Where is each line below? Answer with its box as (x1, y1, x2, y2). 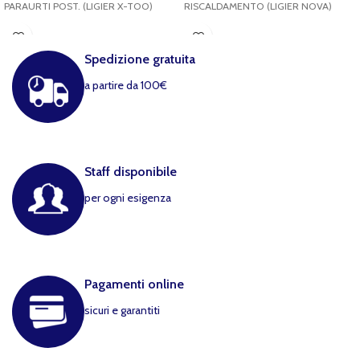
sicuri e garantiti (84, 303, 160, 317)
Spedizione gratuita (84, 51, 195, 67)
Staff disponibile (84, 164, 177, 179)
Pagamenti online (84, 276, 184, 292)
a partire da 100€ (84, 78, 167, 92)
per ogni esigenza (84, 190, 171, 205)
